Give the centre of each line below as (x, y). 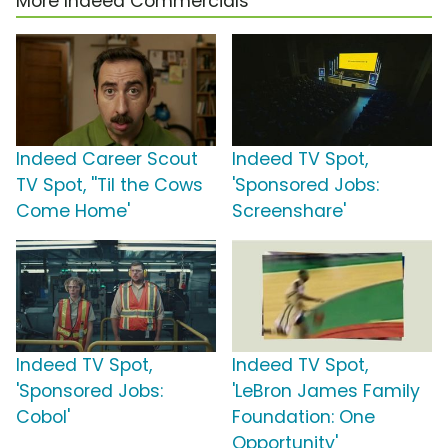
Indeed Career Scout (107, 159)
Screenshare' (289, 211)
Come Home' (73, 211)
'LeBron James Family (326, 391)
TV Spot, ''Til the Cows (109, 185)
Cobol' (43, 417)
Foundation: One (303, 417)
